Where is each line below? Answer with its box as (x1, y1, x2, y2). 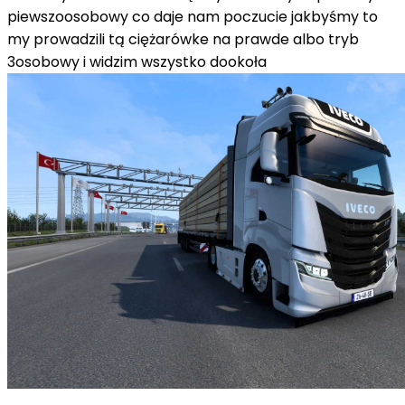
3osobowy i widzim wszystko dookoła (7, 51, 288, 72)
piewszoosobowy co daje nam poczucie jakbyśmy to (7, 5, 378, 27)
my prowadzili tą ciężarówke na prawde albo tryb (7, 28, 359, 50)
